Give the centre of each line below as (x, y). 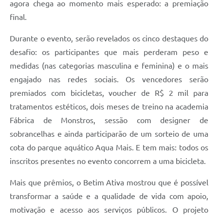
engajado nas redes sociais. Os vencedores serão (109, 79)
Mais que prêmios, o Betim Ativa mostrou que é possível (109, 182)
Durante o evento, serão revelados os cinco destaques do (109, 38)
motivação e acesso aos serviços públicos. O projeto (109, 209)
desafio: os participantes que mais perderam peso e (109, 52)
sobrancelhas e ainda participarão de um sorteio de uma (109, 134)
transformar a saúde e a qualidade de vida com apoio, (109, 196)
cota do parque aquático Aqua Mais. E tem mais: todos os (109, 147)
